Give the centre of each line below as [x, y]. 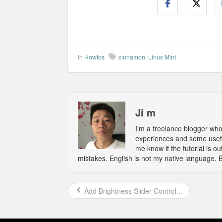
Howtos [94, 57]
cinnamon [132, 57]
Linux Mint [162, 57]
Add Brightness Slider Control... [132, 191]
